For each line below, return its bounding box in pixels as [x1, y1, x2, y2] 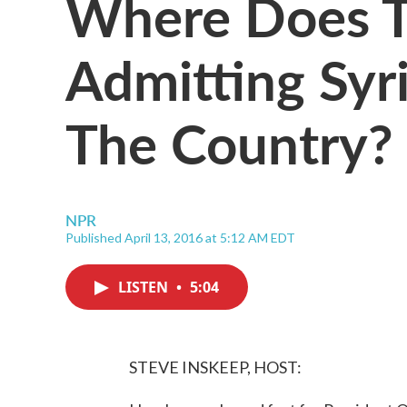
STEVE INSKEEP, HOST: [129, 357, 302, 377]
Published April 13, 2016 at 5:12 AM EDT [65, 230, 295, 245]
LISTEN [118, 277, 172, 297]
